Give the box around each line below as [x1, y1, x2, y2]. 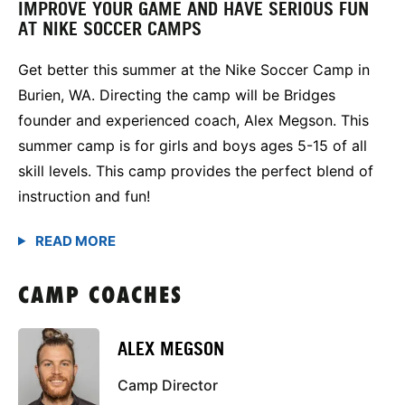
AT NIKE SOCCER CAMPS [18, 17, 202, 40]
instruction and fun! [18, 186, 150, 205]
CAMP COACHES [18, 284, 183, 309]
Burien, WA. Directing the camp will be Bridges [18, 85, 335, 104]
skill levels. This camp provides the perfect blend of [18, 161, 373, 180]
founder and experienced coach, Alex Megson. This [18, 110, 369, 129]
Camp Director [118, 376, 218, 395]
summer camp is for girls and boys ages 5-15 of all [18, 136, 367, 155]
